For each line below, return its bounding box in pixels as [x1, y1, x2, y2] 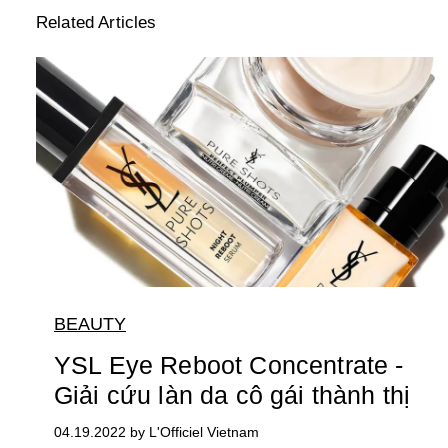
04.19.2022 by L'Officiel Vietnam [54, 424, 259, 441]
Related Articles [36, 13, 157, 33]
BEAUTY [54, 314, 126, 335]
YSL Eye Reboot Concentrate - [54, 351, 404, 380]
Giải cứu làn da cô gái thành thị [54, 381, 411, 410]
